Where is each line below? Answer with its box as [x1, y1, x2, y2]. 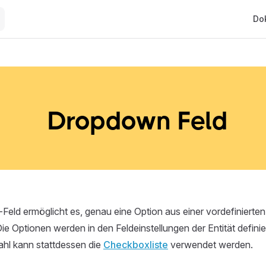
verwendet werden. [168, 239, 253, 251]
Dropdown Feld [47, 106, 228, 135]
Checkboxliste [103, 239, 168, 251]
